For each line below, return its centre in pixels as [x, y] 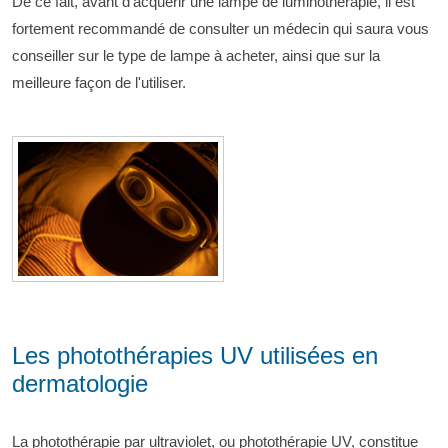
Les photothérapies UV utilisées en [195, 355]
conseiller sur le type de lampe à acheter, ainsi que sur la [196, 55]
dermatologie [80, 383]
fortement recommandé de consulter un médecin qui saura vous [220, 28]
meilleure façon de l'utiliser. [99, 82]
